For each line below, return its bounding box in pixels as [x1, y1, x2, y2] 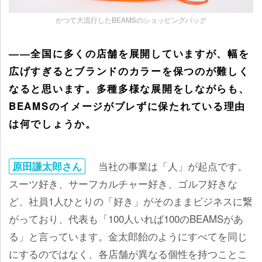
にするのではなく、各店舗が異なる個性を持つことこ [9, 246, 247, 261]
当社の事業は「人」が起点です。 [88, 158, 247, 173]
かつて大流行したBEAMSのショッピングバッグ [56, 14, 206, 25]
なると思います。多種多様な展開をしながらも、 [9, 81, 250, 95]
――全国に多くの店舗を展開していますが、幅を [9, 46, 250, 60]
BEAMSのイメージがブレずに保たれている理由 [9, 98, 246, 113]
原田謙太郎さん [12, 158, 82, 173]
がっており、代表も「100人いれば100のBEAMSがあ [9, 211, 243, 226]
